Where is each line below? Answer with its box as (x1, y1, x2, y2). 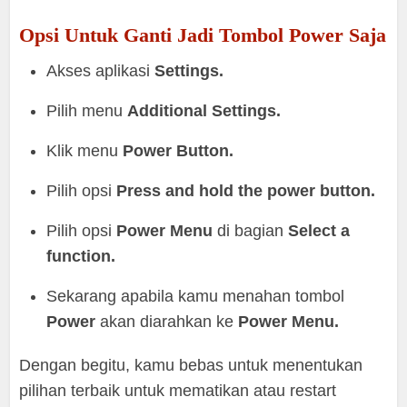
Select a (288, 222, 351, 241)
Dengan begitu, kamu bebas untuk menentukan (19, 356, 363, 375)
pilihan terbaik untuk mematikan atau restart (19, 382, 337, 401)
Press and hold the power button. (116, 182, 376, 201)
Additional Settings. (127, 102, 282, 121)
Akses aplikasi (46, 62, 155, 81)
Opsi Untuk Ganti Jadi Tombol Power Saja (19, 24, 387, 47)
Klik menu (46, 142, 124, 161)
